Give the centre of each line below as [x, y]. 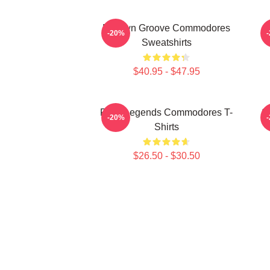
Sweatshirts [166, 42]
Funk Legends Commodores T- [166, 112]
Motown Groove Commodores [166, 28]
